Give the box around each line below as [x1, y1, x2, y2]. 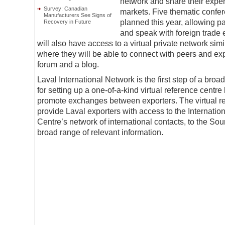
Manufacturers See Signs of [43, 12, 111, 18]
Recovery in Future [43, 19, 91, 25]
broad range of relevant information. [37, 128, 163, 137]
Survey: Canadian [43, 6, 87, 12]
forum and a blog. [37, 60, 99, 69]
